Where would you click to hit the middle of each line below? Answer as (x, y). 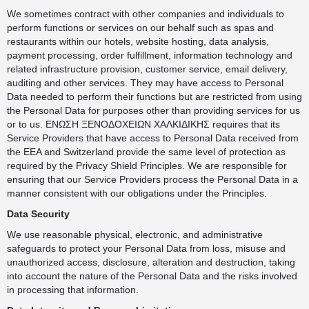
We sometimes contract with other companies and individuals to (146, 14)
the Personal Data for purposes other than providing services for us (153, 110)
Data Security (38, 214)
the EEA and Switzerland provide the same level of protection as (146, 152)
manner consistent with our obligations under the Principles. (137, 193)
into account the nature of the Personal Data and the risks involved (152, 276)
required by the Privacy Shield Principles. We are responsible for (147, 166)
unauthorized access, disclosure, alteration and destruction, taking (151, 262)
